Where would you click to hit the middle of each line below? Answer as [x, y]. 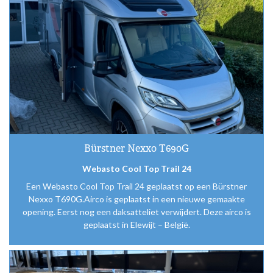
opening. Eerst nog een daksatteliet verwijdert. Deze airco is [136, 211]
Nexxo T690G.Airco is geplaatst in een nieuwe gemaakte [136, 199]
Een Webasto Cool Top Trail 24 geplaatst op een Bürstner [136, 186]
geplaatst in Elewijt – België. [136, 224]
